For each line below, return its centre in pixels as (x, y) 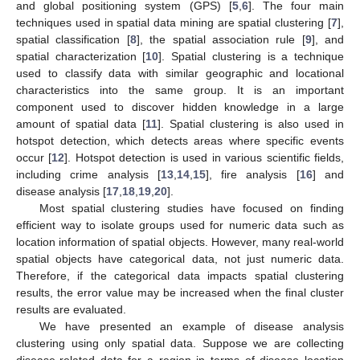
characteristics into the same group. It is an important (180, 90)
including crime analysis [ (88, 174)
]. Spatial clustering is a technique (252, 56)
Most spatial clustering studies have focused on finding (191, 208)
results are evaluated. (71, 309)
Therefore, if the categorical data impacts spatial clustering (180, 275)
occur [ (34, 157)
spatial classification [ (73, 39)
